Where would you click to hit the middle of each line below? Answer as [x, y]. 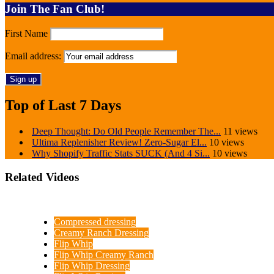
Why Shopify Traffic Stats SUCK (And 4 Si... [121, 154]
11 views [240, 131]
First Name [26, 33]
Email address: [34, 56]
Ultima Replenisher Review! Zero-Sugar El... [119, 143]
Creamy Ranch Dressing [101, 232]
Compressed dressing [95, 221]
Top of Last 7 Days [63, 106]
